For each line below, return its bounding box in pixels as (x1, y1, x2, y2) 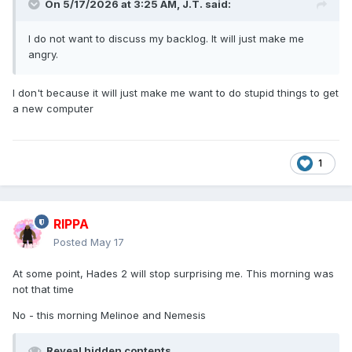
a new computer (13, 102, 93, 115)
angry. (28, 48, 58, 61)
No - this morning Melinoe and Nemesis (13, 309, 206, 322)
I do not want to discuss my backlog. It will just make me (28, 32, 304, 46)
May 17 (90, 236, 124, 249)
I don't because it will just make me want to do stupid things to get (13, 86, 339, 100)
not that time (13, 283, 74, 296)
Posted (53, 236, 90, 249)
